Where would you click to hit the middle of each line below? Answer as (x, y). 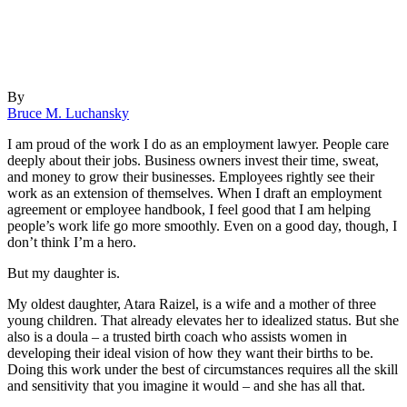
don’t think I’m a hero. (72, 242)
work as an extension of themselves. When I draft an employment (194, 193)
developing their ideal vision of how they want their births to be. (190, 352)
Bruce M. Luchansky (68, 113)
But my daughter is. (64, 273)
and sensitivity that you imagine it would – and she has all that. (186, 385)
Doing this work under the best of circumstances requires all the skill (203, 369)
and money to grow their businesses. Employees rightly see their (191, 176)
